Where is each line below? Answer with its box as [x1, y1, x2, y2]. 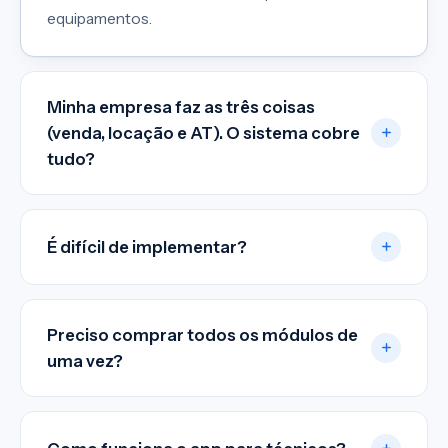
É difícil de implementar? [47, 236, 247, 257]
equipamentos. [47, 8, 152, 28]
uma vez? [47, 350, 123, 371]
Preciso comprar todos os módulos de [47, 324, 358, 345]
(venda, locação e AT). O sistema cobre [47, 122, 360, 143]
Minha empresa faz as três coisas [47, 96, 315, 117]
